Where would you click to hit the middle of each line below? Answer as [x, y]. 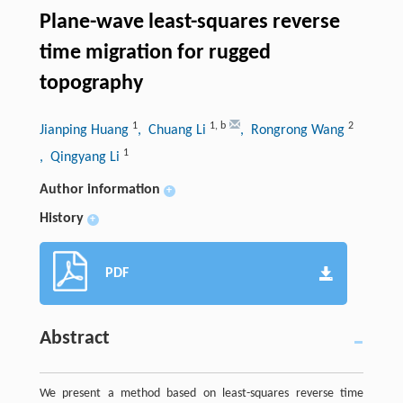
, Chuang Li [173, 131]
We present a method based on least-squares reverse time [201, 394]
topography [91, 84]
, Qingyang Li [81, 158]
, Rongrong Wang [294, 131]
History [61, 219]
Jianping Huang [85, 131]
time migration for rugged [155, 54]
